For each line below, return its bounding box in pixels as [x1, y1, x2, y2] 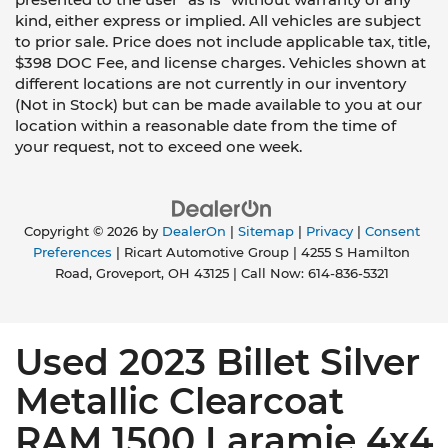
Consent [364, 224, 420, 240]
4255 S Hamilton [297, 245, 410, 261]
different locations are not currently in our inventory [15, 74, 406, 94]
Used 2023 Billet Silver [15, 340, 420, 385]
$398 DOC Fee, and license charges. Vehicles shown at [15, 53, 426, 73]
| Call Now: [228, 266, 308, 282]
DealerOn [161, 224, 226, 240]
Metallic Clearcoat [15, 379, 344, 424]
